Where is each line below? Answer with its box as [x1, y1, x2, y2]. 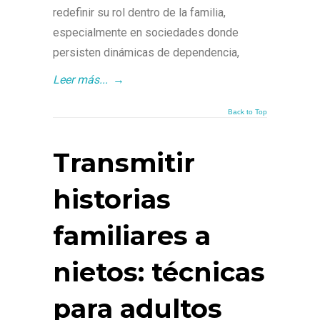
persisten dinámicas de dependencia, [53, 46, 239, 59]
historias [53, 184, 171, 215]
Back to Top [228, 108, 267, 116]
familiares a [53, 220, 211, 251]
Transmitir [53, 147, 195, 179]
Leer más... [53, 73, 108, 86]
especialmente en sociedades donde [53, 26, 239, 39]
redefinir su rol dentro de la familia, [53, 6, 226, 19]
